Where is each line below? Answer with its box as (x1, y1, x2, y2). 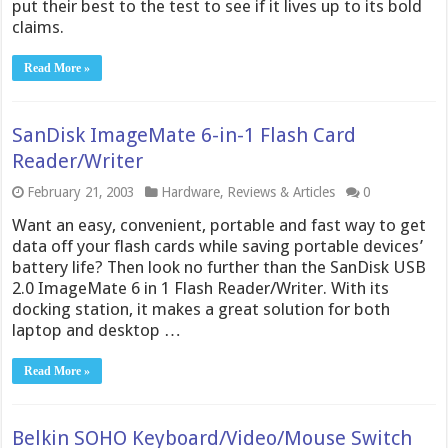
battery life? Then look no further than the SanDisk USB (12, 257, 427, 277)
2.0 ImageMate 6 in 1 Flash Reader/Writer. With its (12, 278, 390, 298)
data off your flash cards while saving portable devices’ (12, 236, 424, 256)
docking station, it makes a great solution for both (12, 299, 391, 319)
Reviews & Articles (227, 184, 336, 200)
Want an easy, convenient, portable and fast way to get (12, 215, 427, 235)
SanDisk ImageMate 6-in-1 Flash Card (12, 123, 357, 147)
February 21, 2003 (27, 184, 135, 200)
